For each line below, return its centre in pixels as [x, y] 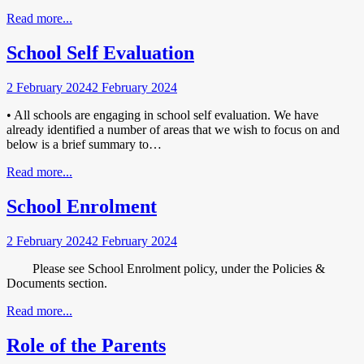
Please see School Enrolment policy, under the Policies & [166, 268]
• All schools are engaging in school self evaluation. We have [162, 115]
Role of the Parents [86, 345]
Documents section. [57, 283]
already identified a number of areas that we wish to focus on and [173, 130]
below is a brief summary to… [84, 145]
